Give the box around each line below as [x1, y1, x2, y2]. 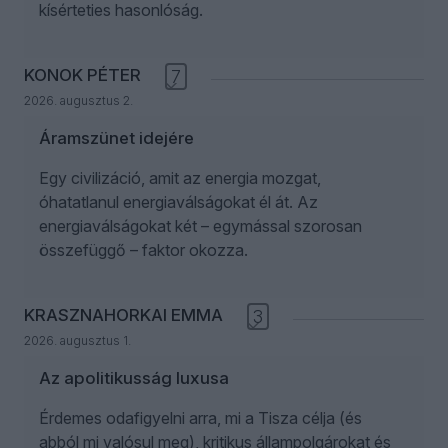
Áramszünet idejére [39, 127, 194, 148]
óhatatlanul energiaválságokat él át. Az [39, 191, 318, 212]
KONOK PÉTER [24, 64, 141, 85]
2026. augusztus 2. [24, 92, 133, 108]
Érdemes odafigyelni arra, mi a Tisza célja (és [39, 407, 362, 428]
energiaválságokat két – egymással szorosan [39, 215, 362, 236]
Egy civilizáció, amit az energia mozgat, [39, 167, 321, 188]
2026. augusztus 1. [24, 332, 131, 348]
